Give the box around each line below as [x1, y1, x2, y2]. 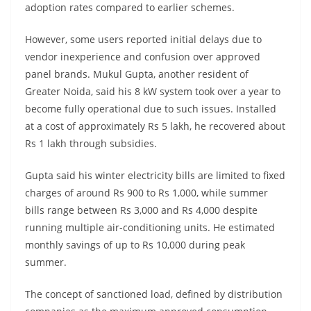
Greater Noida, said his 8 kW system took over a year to [25, 85, 280, 99]
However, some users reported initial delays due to [25, 33, 262, 47]
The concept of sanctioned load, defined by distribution [25, 287, 283, 301]
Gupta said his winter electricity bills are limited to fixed [25, 169, 285, 183]
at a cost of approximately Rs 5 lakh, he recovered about [25, 119, 285, 133]
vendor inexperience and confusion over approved [25, 50, 260, 64]
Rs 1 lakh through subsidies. [25, 137, 157, 151]
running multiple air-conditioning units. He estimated [25, 221, 275, 235]
